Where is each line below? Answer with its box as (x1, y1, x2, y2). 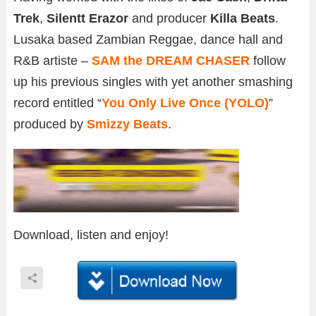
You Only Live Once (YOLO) (102, 96, 269, 111)
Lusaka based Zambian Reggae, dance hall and (13, 32, 283, 47)
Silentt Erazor (47, 11, 128, 26)
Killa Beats (210, 11, 275, 26)
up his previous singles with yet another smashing (13, 75, 293, 90)
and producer (128, 11, 210, 26)
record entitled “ (13, 96, 102, 111)
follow (250, 54, 286, 68)
